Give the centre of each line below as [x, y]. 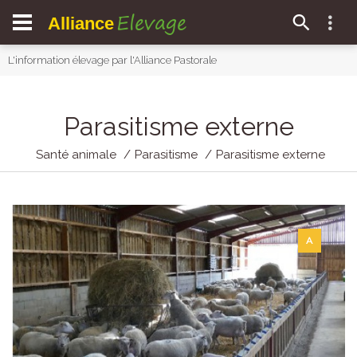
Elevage [151, 22]
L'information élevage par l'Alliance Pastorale [112, 60]
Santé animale [76, 155]
